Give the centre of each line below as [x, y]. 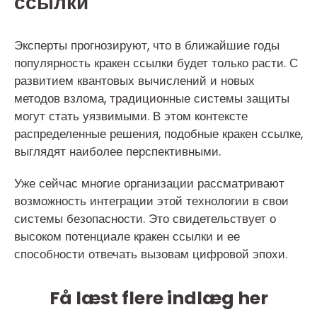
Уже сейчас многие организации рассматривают [149, 183]
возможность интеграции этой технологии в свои [151, 201]
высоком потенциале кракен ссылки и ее [127, 236]
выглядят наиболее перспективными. [117, 151]
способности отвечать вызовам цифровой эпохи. [151, 254]
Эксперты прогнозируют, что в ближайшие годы [147, 45]
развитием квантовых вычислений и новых [134, 81]
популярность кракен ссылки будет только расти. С [156, 63]
